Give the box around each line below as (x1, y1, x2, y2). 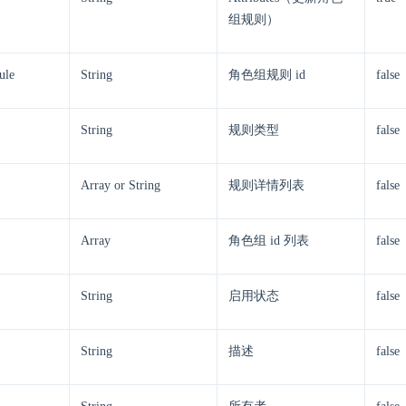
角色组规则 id (228, 68, 305, 82)
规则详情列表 (228, 179, 304, 192)
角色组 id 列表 (228, 234, 309, 247)
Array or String (81, 179, 160, 192)
